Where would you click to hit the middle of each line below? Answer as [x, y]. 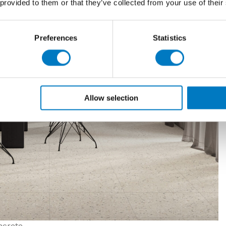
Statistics [169, 38]
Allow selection [111, 98]
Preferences [56, 38]
